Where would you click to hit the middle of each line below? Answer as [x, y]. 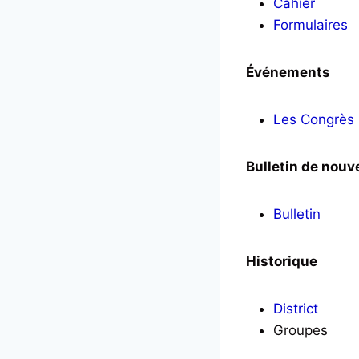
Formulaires [311, 25]
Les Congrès [314, 119]
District [296, 309]
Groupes [301, 330]
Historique [282, 261]
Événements [288, 72]
